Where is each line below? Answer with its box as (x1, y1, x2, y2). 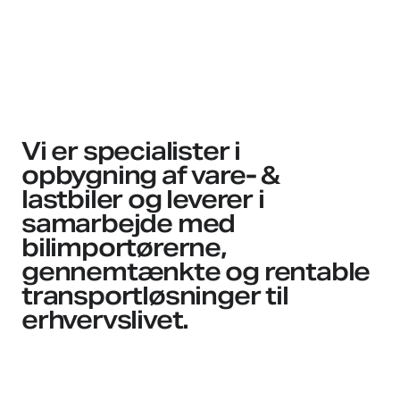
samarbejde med (21, 207, 236, 239)
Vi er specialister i (21, 135, 241, 167)
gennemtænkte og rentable (21, 255, 371, 287)
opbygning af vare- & (21, 159, 279, 191)
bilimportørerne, (21, 231, 227, 263)
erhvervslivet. (21, 304, 189, 336)
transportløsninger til (21, 279, 288, 312)
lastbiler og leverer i (21, 183, 264, 215)
